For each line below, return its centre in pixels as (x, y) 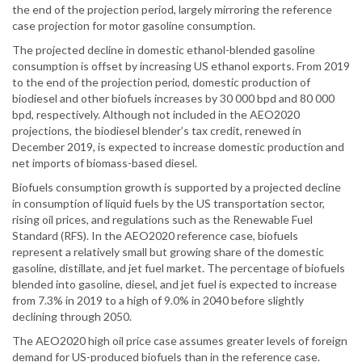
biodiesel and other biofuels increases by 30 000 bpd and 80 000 (173, 99)
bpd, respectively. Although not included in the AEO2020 (156, 115)
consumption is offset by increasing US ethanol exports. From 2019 (181, 66)
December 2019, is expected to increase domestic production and (178, 147)
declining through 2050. (72, 317)
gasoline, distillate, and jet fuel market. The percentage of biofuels (179, 268)
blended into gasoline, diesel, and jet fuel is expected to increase (175, 284)
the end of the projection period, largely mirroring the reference (172, 10)
